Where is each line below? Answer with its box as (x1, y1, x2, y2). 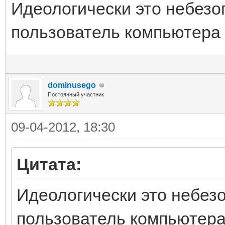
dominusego (48, 81, 96, 89)
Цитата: (17, 155, 81, 174)
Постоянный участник (48, 91, 104, 97)
